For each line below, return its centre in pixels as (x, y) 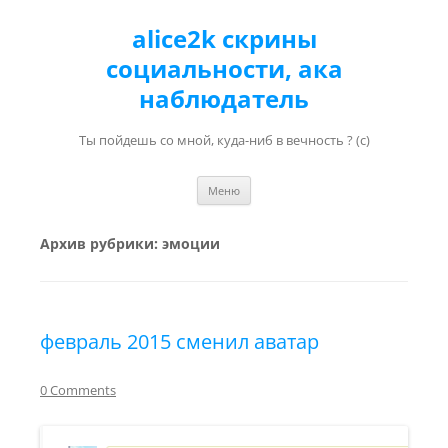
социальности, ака (224, 68)
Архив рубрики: (101, 243)
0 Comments (78, 390)
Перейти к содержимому (335, 182)
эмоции (191, 243)
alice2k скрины (224, 38)
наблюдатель (224, 98)
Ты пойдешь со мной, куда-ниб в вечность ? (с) (224, 140)
